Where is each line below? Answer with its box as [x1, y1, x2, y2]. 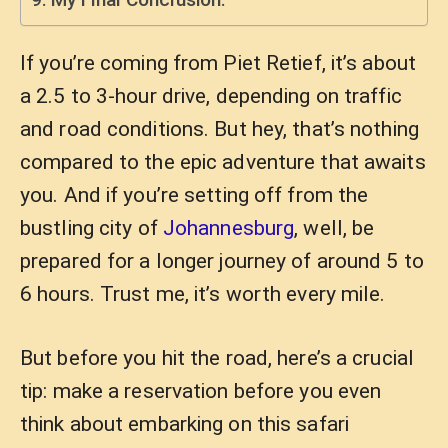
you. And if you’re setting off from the [20, 182, 369, 207]
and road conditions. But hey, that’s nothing [20, 116, 419, 141]
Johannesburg [162, 215, 295, 240]
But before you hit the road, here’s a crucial [20, 346, 414, 370]
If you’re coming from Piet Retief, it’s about [20, 50, 416, 75]
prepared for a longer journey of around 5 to [20, 248, 424, 273]
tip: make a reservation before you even [20, 379, 382, 403]
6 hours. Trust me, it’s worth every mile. [20, 281, 386, 306]
